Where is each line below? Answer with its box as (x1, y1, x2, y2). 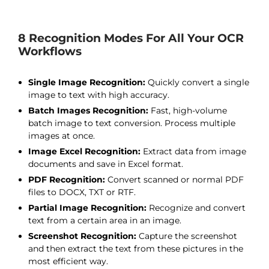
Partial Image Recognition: (28, 202, 147, 213)
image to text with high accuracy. (28, 89, 169, 100)
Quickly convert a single (145, 77, 249, 88)
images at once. (28, 130, 95, 141)
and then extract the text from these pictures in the (28, 243, 243, 254)
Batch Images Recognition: (28, 105, 148, 116)
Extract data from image (141, 146, 246, 157)
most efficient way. (28, 256, 108, 267)
